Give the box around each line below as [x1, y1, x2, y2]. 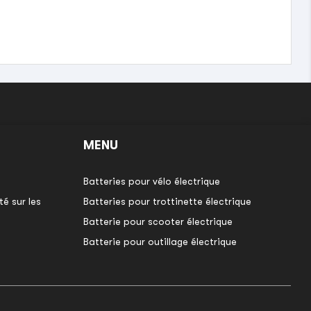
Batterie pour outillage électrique [83, 235, 237, 247]
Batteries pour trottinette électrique [83, 195, 251, 207]
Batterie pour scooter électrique [83, 215, 233, 227]
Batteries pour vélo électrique [83, 175, 220, 187]
